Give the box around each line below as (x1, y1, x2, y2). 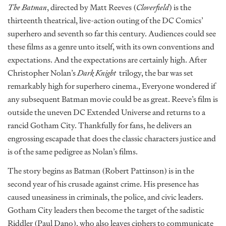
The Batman (8, 1, 47, 14)
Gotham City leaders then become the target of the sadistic (8, 204, 204, 216)
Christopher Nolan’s (8, 67, 77, 79)
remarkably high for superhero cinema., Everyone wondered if (8, 80, 215, 92)
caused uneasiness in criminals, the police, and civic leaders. (8, 191, 203, 203)
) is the (169, 1, 191, 14)
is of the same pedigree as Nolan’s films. (8, 145, 138, 158)
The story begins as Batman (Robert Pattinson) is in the (8, 164, 194, 177)
